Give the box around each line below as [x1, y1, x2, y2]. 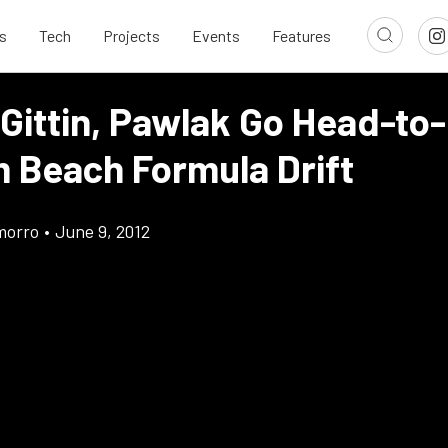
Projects [103, 26, 160, 46]
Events [192, 26, 240, 46]
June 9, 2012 [55, 220, 150, 242]
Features [272, 26, 331, 46]
